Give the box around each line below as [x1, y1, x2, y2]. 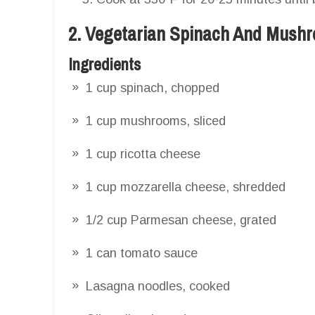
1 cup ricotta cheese [86, 146, 200, 161]
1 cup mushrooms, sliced [86, 113, 226, 128]
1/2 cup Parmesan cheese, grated [86, 212, 276, 227]
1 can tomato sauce [86, 245, 198, 260]
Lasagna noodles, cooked [86, 278, 230, 293]
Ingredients [68, 52, 141, 75]
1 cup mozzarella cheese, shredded [86, 179, 285, 194]
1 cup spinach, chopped [86, 80, 219, 95]
